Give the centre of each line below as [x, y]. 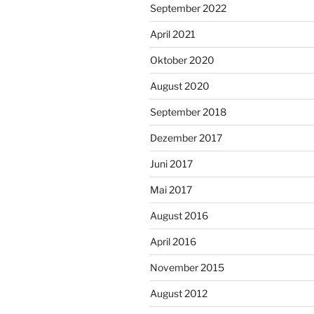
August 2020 [180, 86]
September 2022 [188, 8]
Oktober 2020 [182, 60]
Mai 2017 [171, 189]
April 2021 [173, 34]
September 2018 [188, 111]
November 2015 [187, 267]
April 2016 [173, 241]
